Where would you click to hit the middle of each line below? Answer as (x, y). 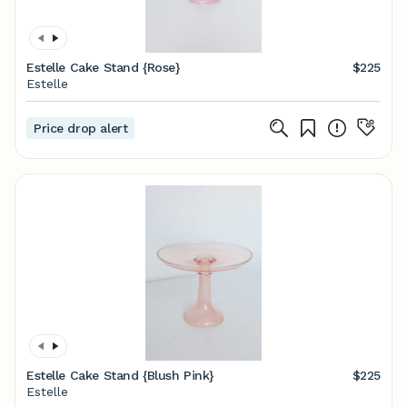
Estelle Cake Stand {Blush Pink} (120, 375)
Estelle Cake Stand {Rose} (104, 67)
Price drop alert (81, 128)
